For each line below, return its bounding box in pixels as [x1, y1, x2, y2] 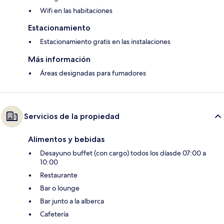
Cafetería [40, 209, 68, 219]
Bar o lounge [40, 183, 79, 193]
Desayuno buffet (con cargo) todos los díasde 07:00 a [40, 148, 206, 158]
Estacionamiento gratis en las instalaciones [40, 37, 170, 46]
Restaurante [40, 170, 77, 180]
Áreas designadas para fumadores [40, 68, 146, 78]
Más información [28, 54, 90, 64]
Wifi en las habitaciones [40, 6, 112, 15]
